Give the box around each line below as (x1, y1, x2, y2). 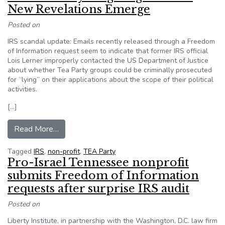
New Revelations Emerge (8, 3, 150, 16)
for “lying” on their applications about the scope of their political (8, 75, 213, 84)
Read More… (14, 124, 59, 135)
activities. (8, 84, 37, 94)
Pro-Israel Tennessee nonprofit (8, 156, 189, 169)
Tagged (8, 147, 34, 156)
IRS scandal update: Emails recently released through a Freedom (8, 37, 215, 46)
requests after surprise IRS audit (8, 182, 189, 195)
